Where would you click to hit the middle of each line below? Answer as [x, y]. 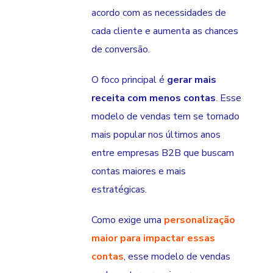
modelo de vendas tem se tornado [165, 117]
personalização [200, 220]
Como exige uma [128, 220]
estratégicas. [119, 190]
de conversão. [121, 50]
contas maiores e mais [139, 172]
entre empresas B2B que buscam [163, 153]
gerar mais [190, 80]
